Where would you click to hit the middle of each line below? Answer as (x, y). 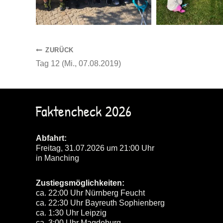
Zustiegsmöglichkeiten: (80, 183)
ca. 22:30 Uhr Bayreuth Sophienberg (100, 203)
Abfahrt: (51, 138)
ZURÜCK (60, 50)
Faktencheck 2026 (84, 111)
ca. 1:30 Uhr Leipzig (71, 213)
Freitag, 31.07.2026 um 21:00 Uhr (95, 148)
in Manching (57, 158)
